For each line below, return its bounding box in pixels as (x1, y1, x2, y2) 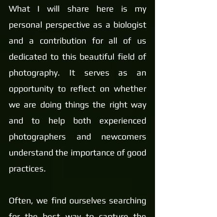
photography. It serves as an (9, 67, 146, 77)
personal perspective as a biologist (9, 19, 146, 30)
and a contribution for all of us (9, 35, 146, 46)
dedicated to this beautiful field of (9, 51, 146, 62)
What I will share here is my (9, 3, 146, 14)
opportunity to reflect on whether (9, 83, 146, 93)
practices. (9, 163, 46, 173)
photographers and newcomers (9, 131, 146, 141)
